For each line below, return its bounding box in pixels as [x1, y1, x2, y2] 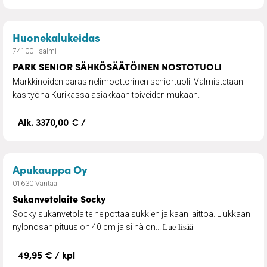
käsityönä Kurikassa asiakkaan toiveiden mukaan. [13, 89, 200, 100]
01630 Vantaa [13, 178, 57, 188]
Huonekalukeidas [13, 29, 100, 45]
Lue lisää [163, 222, 193, 232]
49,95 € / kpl [18, 247, 75, 261]
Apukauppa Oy [13, 161, 87, 177]
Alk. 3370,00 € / [18, 114, 86, 128]
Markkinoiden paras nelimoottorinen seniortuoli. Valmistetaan [13, 76, 243, 86]
